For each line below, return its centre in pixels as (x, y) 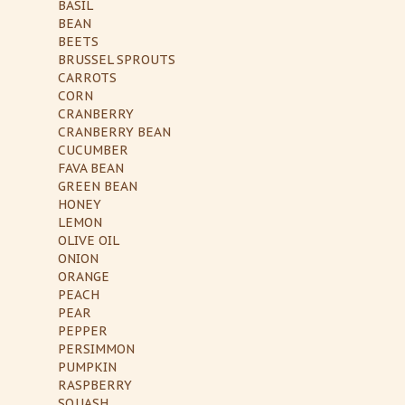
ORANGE (84, 276)
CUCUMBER (93, 150)
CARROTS (87, 77)
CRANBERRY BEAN (114, 132)
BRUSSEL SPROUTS (117, 59)
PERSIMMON (96, 348)
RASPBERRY (95, 385)
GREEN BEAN (98, 186)
